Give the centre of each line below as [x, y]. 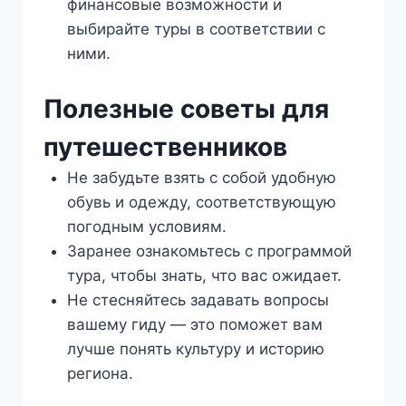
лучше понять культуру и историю [195, 348]
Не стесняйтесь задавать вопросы [198, 300]
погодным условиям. [146, 226]
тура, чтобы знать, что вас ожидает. [204, 275]
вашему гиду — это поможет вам [194, 324]
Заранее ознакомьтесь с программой [209, 251]
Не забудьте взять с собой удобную [201, 177]
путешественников [165, 146]
